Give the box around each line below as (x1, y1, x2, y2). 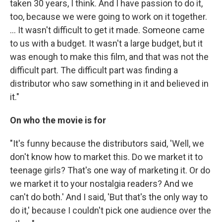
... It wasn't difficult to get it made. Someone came (10, 24, 205, 35)
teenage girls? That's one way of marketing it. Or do (10, 165, 210, 175)
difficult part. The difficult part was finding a (10, 64, 178, 75)
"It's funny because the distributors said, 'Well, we (10, 138, 204, 149)
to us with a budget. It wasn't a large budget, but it (10, 38, 203, 49)
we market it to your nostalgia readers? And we (10, 178, 193, 189)
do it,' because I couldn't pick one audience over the (10, 205, 211, 216)
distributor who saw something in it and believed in (10, 78, 209, 89)
